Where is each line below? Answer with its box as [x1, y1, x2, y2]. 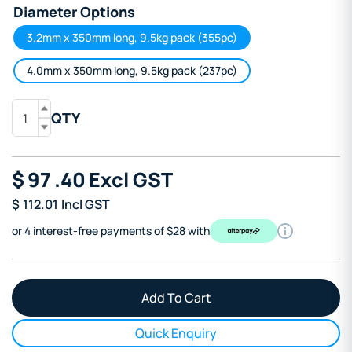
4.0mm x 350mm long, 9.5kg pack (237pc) [27, 63, 237, 79]
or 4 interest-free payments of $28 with [12, 223, 210, 239]
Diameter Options [13, 2, 135, 22]
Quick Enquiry [135, 324, 217, 343]
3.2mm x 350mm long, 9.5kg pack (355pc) [27, 30, 237, 46]
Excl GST [89, 166, 173, 194]
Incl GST [61, 196, 110, 214]
